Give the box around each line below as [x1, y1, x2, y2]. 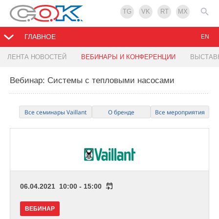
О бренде [108, 108, 134, 117]
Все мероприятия [155, 108, 205, 117]
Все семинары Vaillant [24, 108, 87, 117]
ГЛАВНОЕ [24, 33, 56, 41]
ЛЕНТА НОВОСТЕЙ [7, 53, 66, 61]
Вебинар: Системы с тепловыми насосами [10, 76, 175, 86]
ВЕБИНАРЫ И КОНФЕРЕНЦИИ [81, 53, 175, 61]
